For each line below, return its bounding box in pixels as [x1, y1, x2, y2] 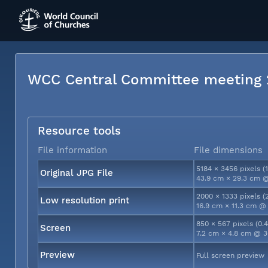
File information [38, 144, 107, 156]
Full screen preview [196, 251, 265, 260]
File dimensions [194, 144, 263, 156]
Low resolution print [40, 194, 130, 206]
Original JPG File [40, 167, 114, 178]
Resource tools [38, 124, 121, 138]
